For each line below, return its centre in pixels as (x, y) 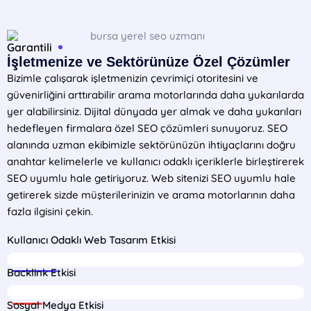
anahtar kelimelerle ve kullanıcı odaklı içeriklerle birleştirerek (155, 161)
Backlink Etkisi (41, 272)
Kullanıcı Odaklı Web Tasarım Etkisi (91, 239)
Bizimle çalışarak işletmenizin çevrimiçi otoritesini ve (133, 78)
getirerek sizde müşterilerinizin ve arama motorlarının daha (151, 194)
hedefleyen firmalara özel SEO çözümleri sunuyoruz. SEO (147, 128)
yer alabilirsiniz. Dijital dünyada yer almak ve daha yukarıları (154, 111)
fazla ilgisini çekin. (50, 211)
